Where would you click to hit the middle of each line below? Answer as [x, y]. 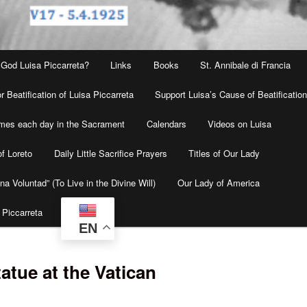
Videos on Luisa [240, 124]
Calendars [166, 124]
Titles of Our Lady [224, 153]
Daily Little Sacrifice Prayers [110, 153]
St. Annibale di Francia [246, 65]
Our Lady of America [218, 183]
